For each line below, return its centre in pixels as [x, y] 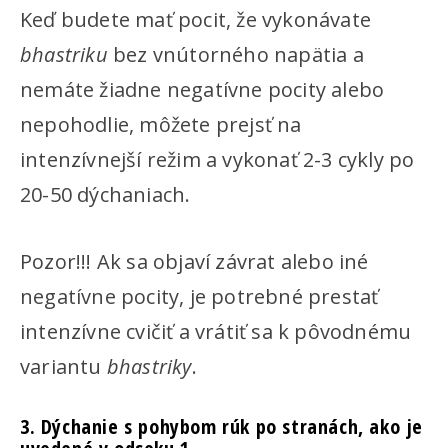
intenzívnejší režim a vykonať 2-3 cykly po [217, 159]
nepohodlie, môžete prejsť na [161, 124]
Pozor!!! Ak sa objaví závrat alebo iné [194, 261]
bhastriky [149, 366]
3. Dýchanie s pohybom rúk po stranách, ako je [222, 426]
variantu [63, 366]
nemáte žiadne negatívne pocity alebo [202, 89]
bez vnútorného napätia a [238, 54]
